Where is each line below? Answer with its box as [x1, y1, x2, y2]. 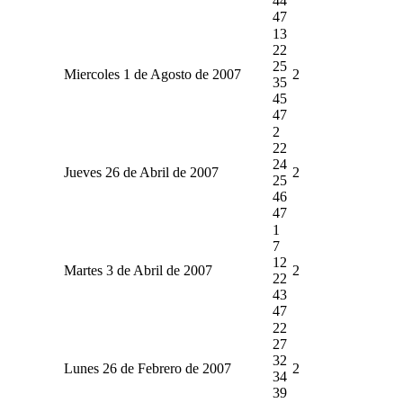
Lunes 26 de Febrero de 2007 [63, 360, 231, 376]
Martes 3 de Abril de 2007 [63, 262, 212, 278]
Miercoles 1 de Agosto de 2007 [63, 66, 241, 82]
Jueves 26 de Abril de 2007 [63, 164, 219, 180]
